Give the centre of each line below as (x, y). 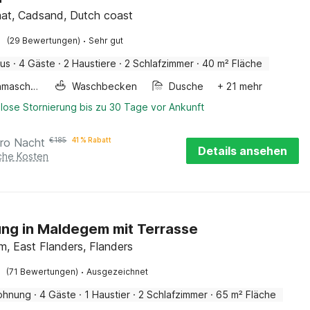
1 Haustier (108, 294)
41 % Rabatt (92, 140)
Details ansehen (243, 151)
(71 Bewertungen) (43, 272)
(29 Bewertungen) (44, 40)
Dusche (186, 86)
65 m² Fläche (246, 294)
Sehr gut (106, 40)
